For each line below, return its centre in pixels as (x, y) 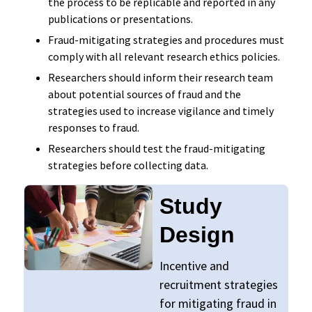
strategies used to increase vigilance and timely (161, 110)
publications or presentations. (120, 18)
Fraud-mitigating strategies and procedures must (166, 39)
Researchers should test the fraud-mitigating (156, 148)
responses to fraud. (93, 127)
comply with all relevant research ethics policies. (164, 56)
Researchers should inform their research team (160, 77)
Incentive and (194, 265)
